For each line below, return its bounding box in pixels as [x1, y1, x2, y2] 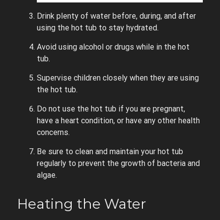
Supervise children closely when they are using [37, 73, 199, 82]
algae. [37, 170, 57, 180]
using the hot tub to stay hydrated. [37, 23, 159, 32]
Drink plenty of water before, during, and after [37, 11, 196, 21]
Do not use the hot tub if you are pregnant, [37, 104, 185, 113]
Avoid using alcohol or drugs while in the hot [37, 42, 190, 52]
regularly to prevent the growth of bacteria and [37, 158, 200, 168]
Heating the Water [17, 195, 146, 212]
